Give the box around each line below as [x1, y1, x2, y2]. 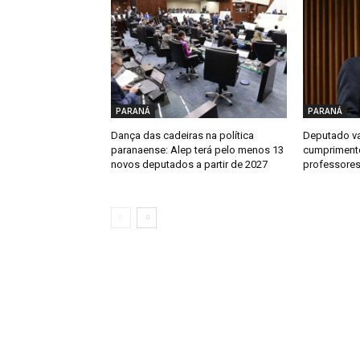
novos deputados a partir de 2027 [111, 157, 268, 170]
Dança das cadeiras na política [111, 129, 254, 141]
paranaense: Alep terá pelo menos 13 [111, 143, 284, 156]
